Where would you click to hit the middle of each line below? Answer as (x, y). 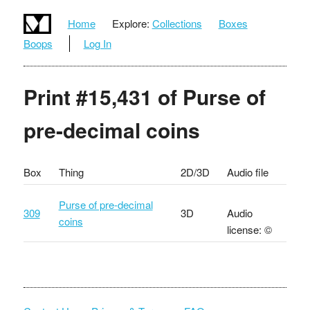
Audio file (247, 172)
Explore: (130, 24)
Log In (97, 43)
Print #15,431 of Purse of (144, 96)
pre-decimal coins (111, 129)
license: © (249, 229)
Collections (177, 24)
